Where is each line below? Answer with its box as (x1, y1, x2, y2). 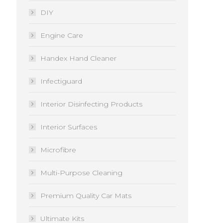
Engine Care (40, 31, 83, 40)
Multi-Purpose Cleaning (40, 168, 122, 177)
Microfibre (40, 145, 76, 154)
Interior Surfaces (40, 122, 97, 131)
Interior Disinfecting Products (40, 100, 142, 109)
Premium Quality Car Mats (40, 191, 131, 200)
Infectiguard (40, 77, 82, 86)
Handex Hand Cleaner (40, 54, 116, 63)
